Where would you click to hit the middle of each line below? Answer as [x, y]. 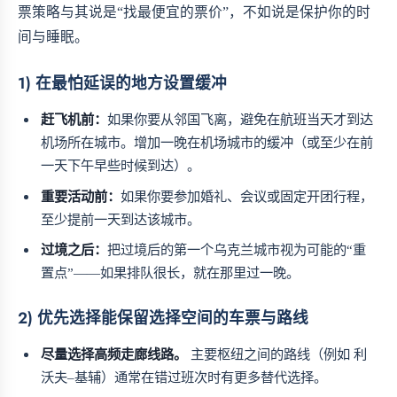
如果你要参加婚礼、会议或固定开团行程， [247, 196]
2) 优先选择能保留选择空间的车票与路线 [163, 319]
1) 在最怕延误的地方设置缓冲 [122, 84]
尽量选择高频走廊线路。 [114, 354]
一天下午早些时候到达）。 [121, 166]
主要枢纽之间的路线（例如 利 [277, 354]
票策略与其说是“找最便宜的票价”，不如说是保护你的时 [194, 12]
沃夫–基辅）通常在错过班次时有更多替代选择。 [184, 378]
